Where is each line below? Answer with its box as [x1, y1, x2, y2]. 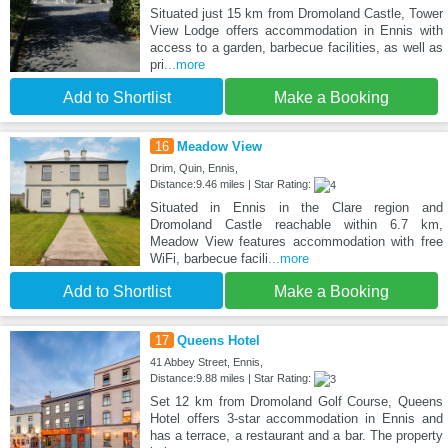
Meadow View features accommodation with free [149, 233, 443, 249]
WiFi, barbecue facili [149, 250, 268, 266]
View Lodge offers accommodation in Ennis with [149, 22, 443, 38]
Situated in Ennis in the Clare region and [149, 199, 443, 215]
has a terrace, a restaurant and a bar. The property [149, 427, 443, 443]
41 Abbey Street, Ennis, [149, 355, 263, 368]
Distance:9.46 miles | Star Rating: [149, 177, 314, 190]
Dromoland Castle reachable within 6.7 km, [149, 216, 443, 232]
